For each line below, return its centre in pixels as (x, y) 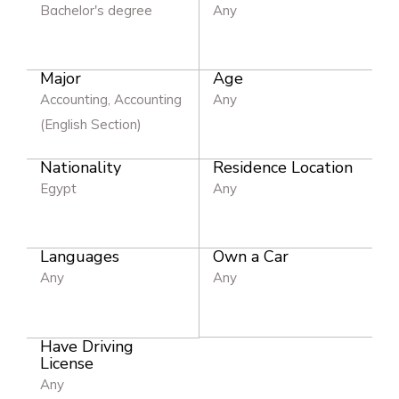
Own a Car (251, 256)
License (67, 363)
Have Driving (87, 346)
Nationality (81, 167)
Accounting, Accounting (111, 99)
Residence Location (283, 167)
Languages (80, 256)
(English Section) (91, 124)
